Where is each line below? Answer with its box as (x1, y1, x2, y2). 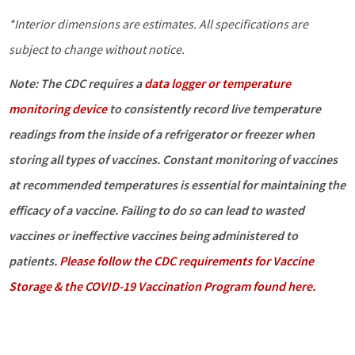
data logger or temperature (144, 75, 291, 92)
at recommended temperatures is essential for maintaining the (9, 177, 345, 193)
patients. (9, 253, 59, 269)
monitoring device (9, 101, 109, 117)
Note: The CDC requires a (9, 75, 144, 92)
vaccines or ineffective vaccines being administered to (9, 227, 298, 244)
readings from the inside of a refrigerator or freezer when (9, 126, 315, 143)
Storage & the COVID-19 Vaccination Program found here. (9, 278, 315, 295)
